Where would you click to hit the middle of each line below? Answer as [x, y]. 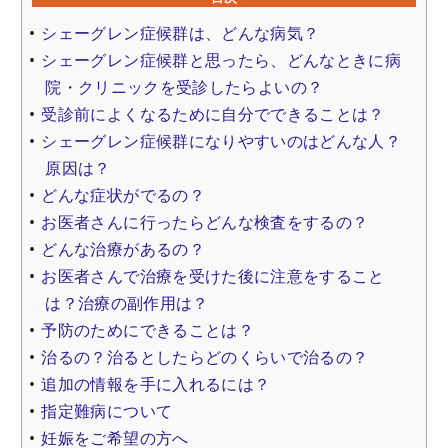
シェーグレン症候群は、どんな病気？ [180, 32]
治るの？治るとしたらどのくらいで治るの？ [205, 356]
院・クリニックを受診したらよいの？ [184, 86]
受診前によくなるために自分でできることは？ [213, 113]
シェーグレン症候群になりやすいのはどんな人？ [221, 140]
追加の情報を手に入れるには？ [156, 383]
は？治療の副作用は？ [127, 302]
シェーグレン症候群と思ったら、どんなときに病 [221, 59]
